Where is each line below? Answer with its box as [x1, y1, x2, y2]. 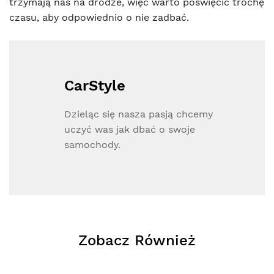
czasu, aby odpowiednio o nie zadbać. [9, 11, 189, 23]
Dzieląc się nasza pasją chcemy [64, 108, 213, 120]
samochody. [64, 138, 120, 150]
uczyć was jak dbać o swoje [64, 123, 195, 135]
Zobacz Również [78, 231, 196, 249]
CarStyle [64, 76, 125, 94]
